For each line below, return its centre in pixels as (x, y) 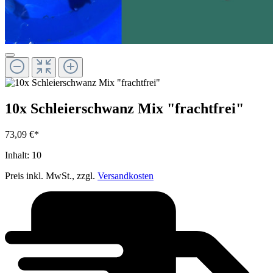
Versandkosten (126, 176)
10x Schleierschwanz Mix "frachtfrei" (124, 109)
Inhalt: (18, 155)
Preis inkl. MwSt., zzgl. (51, 176)
